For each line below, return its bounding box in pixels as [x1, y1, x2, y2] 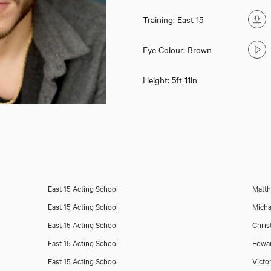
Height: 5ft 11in [142, 74, 197, 86]
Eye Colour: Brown [142, 44, 212, 56]
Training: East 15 [142, 13, 203, 25]
